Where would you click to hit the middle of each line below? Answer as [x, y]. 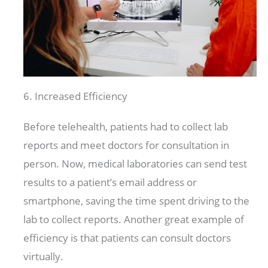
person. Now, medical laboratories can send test [135, 163]
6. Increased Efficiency [76, 96]
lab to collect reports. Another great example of [134, 219]
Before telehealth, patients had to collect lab [126, 126]
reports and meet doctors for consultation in [127, 145]
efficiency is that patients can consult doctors [127, 237]
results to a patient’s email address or [110, 182]
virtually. [45, 256]
